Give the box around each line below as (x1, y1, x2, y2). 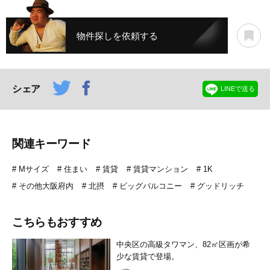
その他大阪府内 (19, 181, 74, 191)
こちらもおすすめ (12, 216, 102, 229)
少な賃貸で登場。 (116, 252, 180, 262)
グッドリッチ (197, 181, 244, 191)
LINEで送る (221, 85, 255, 93)
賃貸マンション (133, 165, 188, 174)
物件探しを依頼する (76, 30, 158, 41)
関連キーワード (12, 137, 91, 151)
